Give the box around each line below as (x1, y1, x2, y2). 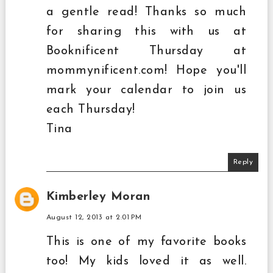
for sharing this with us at (46, 25, 247, 38)
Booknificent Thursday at (46, 44, 247, 57)
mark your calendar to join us (46, 83, 247, 96)
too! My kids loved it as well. (46, 255, 247, 268)
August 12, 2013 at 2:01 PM (46, 213, 142, 221)
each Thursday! (46, 103, 135, 116)
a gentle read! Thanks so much (46, 5, 247, 18)
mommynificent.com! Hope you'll (46, 64, 247, 77)
